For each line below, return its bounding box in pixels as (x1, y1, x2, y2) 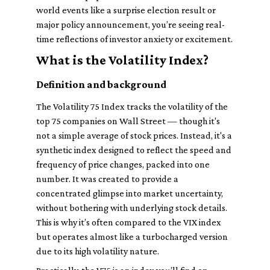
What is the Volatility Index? (36, 52, 209, 67)
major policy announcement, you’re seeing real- (36, 19, 225, 30)
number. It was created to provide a (36, 174, 178, 184)
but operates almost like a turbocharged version (36, 231, 228, 242)
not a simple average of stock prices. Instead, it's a (36, 130, 232, 140)
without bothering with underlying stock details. (36, 202, 227, 213)
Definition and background (36, 78, 166, 90)
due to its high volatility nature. (36, 246, 159, 256)
